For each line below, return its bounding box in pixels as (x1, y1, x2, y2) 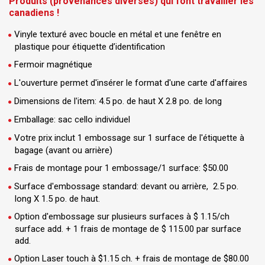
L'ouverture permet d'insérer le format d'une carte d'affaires (14, 77, 247, 88)
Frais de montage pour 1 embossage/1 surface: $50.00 (14, 163, 228, 173)
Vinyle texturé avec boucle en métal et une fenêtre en (14, 29, 221, 40)
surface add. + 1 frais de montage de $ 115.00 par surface (15, 224, 241, 234)
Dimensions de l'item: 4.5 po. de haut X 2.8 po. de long (14, 96, 222, 106)
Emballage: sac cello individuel (14, 114, 130, 125)
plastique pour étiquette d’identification (15, 41, 165, 52)
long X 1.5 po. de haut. (15, 193, 100, 204)
